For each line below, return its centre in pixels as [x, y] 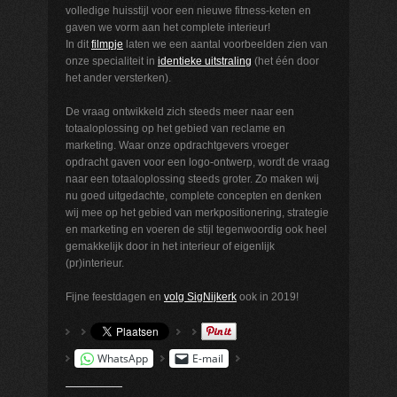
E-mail [208, 358]
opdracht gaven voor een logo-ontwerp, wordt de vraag [198, 162]
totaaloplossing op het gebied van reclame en [175, 128]
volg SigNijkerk [200, 296]
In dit [78, 44]
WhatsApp [123, 358]
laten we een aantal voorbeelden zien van [226, 44]
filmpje [107, 44]
